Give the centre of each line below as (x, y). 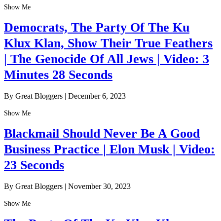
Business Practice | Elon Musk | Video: (110, 149)
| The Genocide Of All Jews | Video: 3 (107, 59)
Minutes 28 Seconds (58, 75)
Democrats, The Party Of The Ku (97, 28)
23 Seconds (34, 165)
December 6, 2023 (97, 96)
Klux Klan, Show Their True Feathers (108, 43)
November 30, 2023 (99, 186)
